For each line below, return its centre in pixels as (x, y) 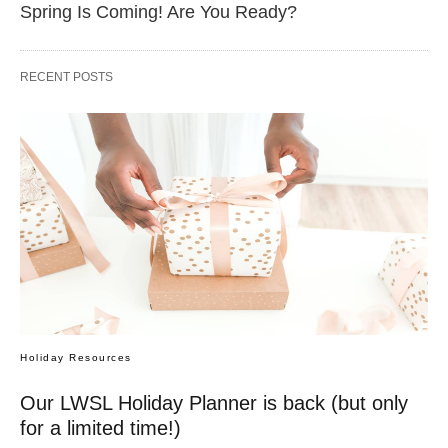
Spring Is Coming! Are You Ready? (158, 12)
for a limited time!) (100, 428)
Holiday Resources (76, 357)
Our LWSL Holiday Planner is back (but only (214, 403)
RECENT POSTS (66, 77)
